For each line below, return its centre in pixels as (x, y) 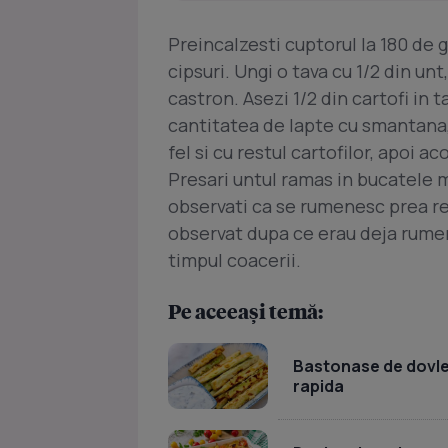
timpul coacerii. (234, 260)
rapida (318, 385)
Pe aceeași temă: (245, 311)
